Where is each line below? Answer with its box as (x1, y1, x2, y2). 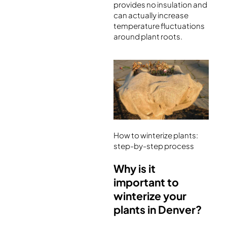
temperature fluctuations (113, 20, 205, 30)
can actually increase (113, 10, 188, 20)
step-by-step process (113, 140, 194, 150)
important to (113, 175, 179, 189)
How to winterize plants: (113, 130, 198, 140)
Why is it (113, 161, 156, 175)
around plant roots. (113, 31, 182, 41)
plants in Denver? (113, 202, 202, 216)
